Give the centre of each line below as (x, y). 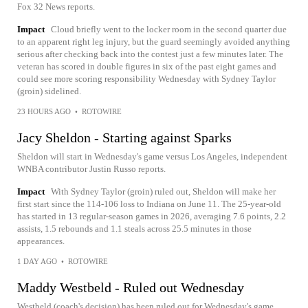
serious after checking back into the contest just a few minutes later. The (150, 54)
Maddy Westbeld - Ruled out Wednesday (131, 287)
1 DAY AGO (37, 261)
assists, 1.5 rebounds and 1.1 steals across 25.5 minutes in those (134, 229)
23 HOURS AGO (44, 111)
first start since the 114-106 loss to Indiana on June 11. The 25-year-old (149, 204)
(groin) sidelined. (49, 91)
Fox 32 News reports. (56, 7)
